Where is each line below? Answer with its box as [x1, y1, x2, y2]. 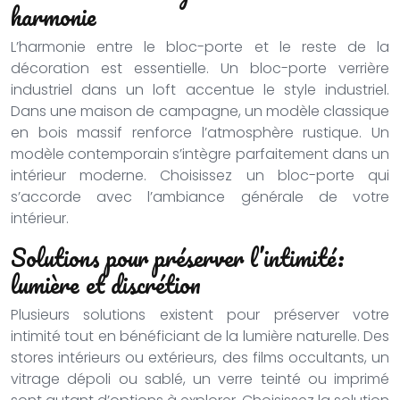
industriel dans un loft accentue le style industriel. [11, 79, 389, 100]
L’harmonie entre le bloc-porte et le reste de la [11, 37, 389, 57]
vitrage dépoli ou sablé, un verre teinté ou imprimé [11, 369, 389, 389]
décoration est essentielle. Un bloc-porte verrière [11, 58, 389, 79]
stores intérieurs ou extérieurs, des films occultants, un [11, 347, 389, 368]
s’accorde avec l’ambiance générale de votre [11, 187, 389, 207]
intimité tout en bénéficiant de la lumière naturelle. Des [11, 326, 389, 346]
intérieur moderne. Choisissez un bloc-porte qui [11, 165, 389, 186]
